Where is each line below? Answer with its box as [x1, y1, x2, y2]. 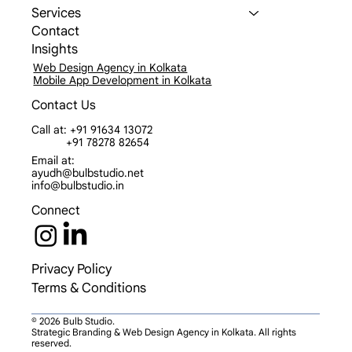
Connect [31, 218, 80, 234]
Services [31, 20, 81, 37]
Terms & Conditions [31, 295, 146, 312]
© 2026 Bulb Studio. [31, 331, 115, 343]
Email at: [31, 168, 75, 183]
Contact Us [31, 112, 97, 129]
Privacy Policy [31, 276, 112, 293]
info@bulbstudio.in [31, 193, 125, 208]
